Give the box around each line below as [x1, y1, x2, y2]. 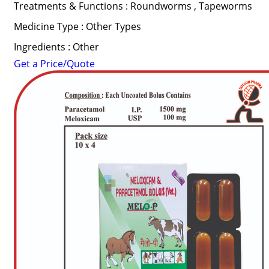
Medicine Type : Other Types [13, 20, 141, 33]
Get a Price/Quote [13, 57, 95, 70]
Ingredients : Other [13, 40, 99, 53]
